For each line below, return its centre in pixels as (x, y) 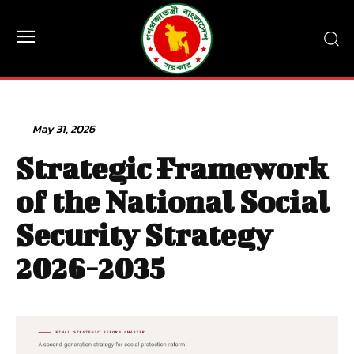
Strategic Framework (171, 168)
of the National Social (173, 201)
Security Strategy (144, 235)
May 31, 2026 (64, 129)
